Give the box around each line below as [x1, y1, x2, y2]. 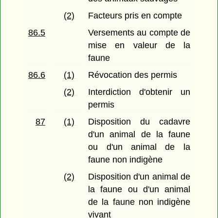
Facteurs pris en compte [88, 11, 182, 21]
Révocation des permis [88, 70, 178, 80]
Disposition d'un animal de [88, 172, 190, 182]
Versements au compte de [88, 28, 190, 38]
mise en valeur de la [88, 40, 190, 51]
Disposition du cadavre [88, 117, 190, 127]
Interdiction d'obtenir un [88, 87, 190, 97]
